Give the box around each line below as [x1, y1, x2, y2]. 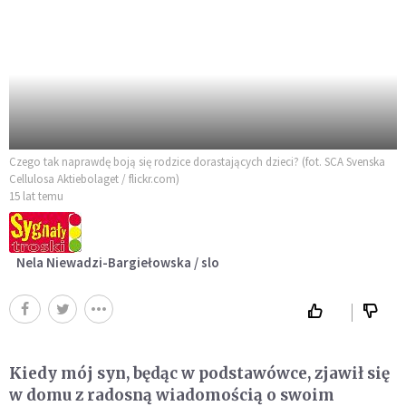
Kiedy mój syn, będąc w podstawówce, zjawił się [9, 363, 390, 384]
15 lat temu [9, 188, 63, 205]
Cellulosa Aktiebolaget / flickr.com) [9, 171, 179, 188]
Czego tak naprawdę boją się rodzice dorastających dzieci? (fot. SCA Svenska [9, 154, 385, 170]
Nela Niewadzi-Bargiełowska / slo [16, 254, 219, 272]
